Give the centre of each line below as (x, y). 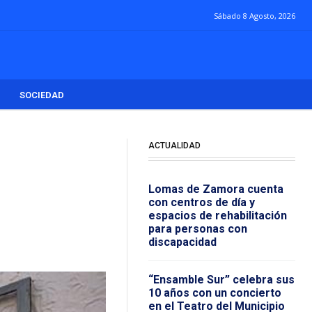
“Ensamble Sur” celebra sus (221, 280)
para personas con (197, 229)
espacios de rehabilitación (217, 216)
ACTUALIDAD (174, 146)
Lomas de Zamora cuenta (216, 189)
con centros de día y (201, 203)
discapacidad (182, 242)
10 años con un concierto (214, 293)
